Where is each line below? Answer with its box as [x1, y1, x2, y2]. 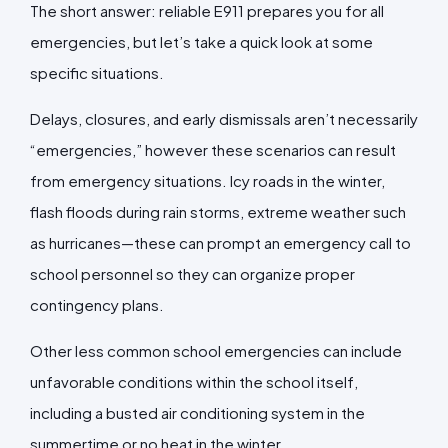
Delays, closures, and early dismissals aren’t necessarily [30, 108, 418, 128]
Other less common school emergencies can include [30, 340, 402, 360]
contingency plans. [30, 294, 164, 314]
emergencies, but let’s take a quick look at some [30, 31, 373, 51]
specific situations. [30, 62, 167, 82]
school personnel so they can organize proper [30, 263, 355, 283]
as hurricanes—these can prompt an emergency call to [30, 232, 411, 252]
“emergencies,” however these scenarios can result [30, 139, 396, 159]
